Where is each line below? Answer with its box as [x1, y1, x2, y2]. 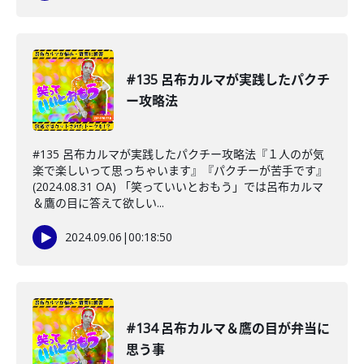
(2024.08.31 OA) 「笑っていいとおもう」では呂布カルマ [32, 179, 323, 194]
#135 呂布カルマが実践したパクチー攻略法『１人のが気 [32, 146, 324, 162]
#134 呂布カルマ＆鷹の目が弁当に [126, 319, 330, 337]
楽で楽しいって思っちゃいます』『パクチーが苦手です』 [32, 162, 327, 178]
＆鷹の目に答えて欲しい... [32, 195, 164, 210]
